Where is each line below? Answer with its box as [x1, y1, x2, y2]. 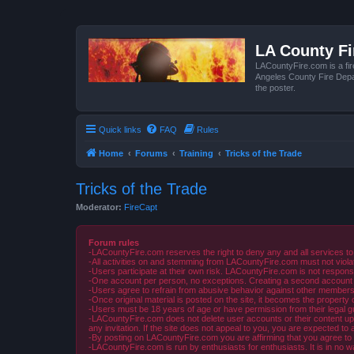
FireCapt [124, 201, 157, 212]
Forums [135, 148, 168, 158]
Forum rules [88, 238, 139, 247]
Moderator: [76, 201, 122, 212]
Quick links [99, 124, 141, 134]
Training [179, 148, 213, 158]
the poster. [255, 83, 296, 92]
